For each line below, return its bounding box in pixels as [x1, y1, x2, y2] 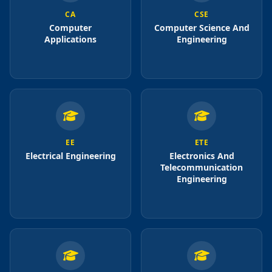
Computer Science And [154, 22, 250, 34]
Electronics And [169, 150, 234, 162]
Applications [44, 33, 97, 46]
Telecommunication [160, 161, 243, 174]
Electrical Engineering [25, 150, 116, 162]
